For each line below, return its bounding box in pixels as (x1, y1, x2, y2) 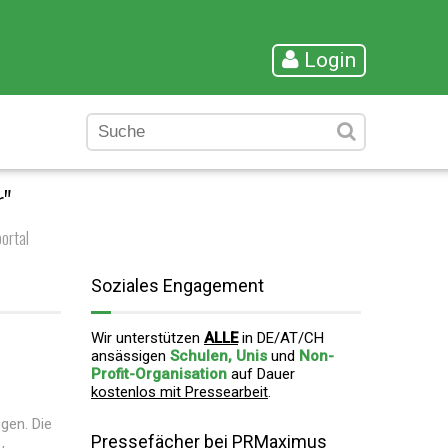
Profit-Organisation (91, 365, 227, 383)
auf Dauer (227, 365, 295, 383)
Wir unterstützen (91, 329, 204, 347)
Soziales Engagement (91, 275, 264, 296)
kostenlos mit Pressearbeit (91, 383, 268, 401)
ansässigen (91, 347, 170, 365)
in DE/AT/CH (238, 329, 324, 347)
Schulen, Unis (170, 347, 267, 365)
